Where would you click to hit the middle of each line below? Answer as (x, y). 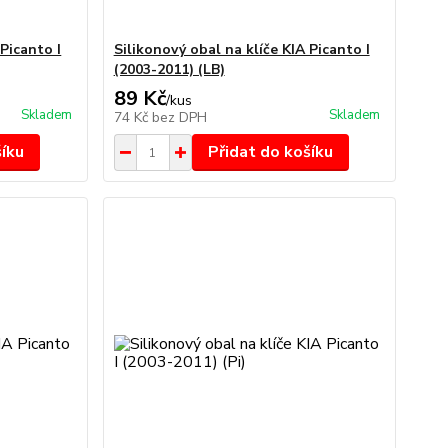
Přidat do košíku (270, 152)
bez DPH (179, 117)
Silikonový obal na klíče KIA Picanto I (241, 49)
